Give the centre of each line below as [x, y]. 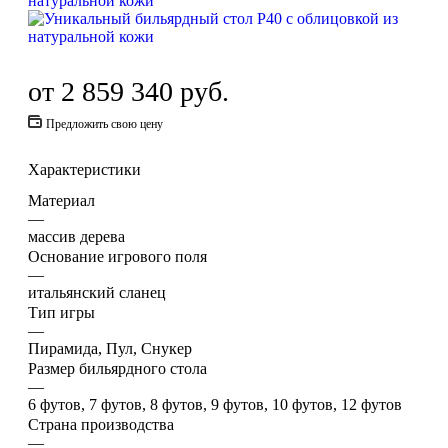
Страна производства [101, 424]
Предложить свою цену [104, 123]
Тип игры [61, 312]
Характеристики [84, 169]
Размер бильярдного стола [117, 368]
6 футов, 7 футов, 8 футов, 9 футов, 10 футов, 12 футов [215, 404]
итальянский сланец [97, 292]
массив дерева [76, 236]
